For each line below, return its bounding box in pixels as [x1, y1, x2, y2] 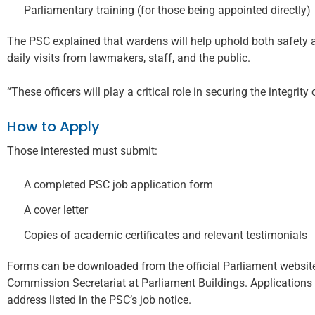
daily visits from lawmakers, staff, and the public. [7, 51, 250, 65]
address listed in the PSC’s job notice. [7, 292, 191, 307]
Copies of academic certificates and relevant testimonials [24, 228, 307, 242]
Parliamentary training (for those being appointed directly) [24, 3, 311, 17]
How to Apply [7, 116, 100, 136]
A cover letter [24, 202, 88, 217]
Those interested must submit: [7, 143, 157, 157]
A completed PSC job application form [24, 177, 213, 191]
